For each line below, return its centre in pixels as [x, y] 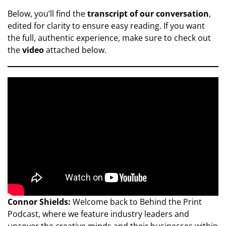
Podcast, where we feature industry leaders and [98, 214]
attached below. [75, 50]
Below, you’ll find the [47, 14]
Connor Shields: [40, 202]
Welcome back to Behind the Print [137, 202]
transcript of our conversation [148, 14]
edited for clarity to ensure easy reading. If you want [106, 26]
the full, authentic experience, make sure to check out [109, 38]
